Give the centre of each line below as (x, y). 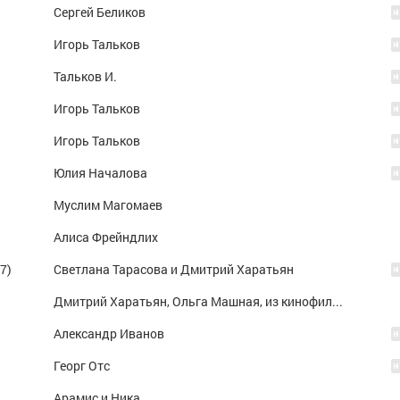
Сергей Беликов (100, 12)
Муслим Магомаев (108, 205)
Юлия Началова (100, 173)
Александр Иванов (109, 333)
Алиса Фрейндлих (106, 237)
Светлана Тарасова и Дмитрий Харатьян (174, 269)
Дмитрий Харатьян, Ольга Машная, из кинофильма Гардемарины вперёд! (337, 301)
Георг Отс (82, 366)
